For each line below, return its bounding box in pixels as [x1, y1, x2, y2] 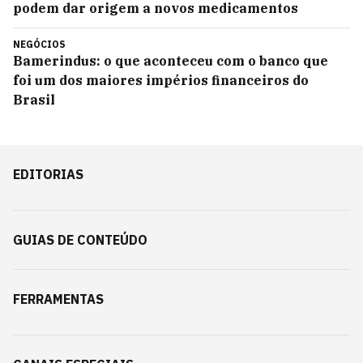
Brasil [13, 92, 55, 108]
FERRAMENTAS [13, 291, 104, 307]
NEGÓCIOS [13, 38, 66, 50]
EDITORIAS [13, 166, 83, 182]
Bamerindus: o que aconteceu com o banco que [13, 53, 328, 69]
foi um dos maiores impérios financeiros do [13, 72, 309, 88]
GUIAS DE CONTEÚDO [13, 232, 147, 248]
